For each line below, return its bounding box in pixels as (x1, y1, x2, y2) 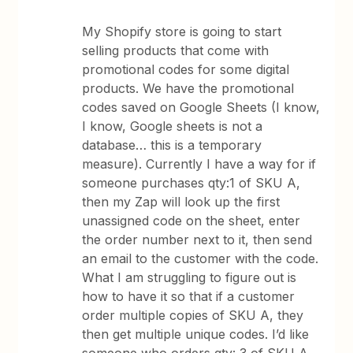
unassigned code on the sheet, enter (82, 213, 301, 229)
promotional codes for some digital (82, 61, 290, 77)
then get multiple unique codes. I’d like (82, 326, 310, 342)
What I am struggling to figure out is (82, 269, 297, 285)
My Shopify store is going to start (82, 24, 282, 39)
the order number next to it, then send (82, 232, 313, 247)
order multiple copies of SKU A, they (82, 307, 304, 323)
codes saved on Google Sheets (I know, (82, 99, 321, 115)
